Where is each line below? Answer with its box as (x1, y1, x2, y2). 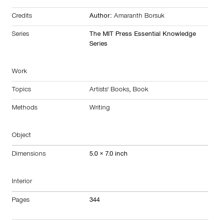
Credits (12, 13, 32, 20)
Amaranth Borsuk (114, 13, 165, 20)
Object (12, 133, 31, 139)
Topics (12, 87, 31, 94)
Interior (12, 179, 32, 186)
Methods (12, 105, 37, 112)
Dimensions (12, 151, 46, 158)
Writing (89, 105, 110, 112)
